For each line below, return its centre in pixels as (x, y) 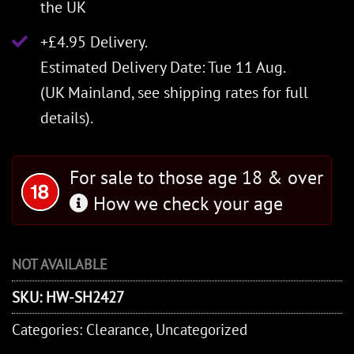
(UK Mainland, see (102, 93)
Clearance (118, 330)
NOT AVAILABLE (60, 265)
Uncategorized (201, 330)
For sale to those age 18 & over (196, 178)
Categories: (49, 330)
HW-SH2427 (85, 297)
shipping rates (211, 93)
